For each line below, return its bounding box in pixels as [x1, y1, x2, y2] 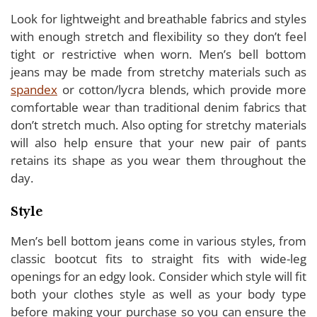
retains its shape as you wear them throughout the [11, 151, 306, 168]
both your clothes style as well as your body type [11, 285, 306, 302]
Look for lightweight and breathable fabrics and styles [11, 10, 306, 27]
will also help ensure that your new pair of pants [11, 134, 306, 151]
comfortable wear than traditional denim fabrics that [11, 98, 306, 115]
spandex [11, 81, 57, 98]
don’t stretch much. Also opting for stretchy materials [11, 116, 306, 133]
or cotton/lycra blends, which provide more [57, 81, 306, 98]
